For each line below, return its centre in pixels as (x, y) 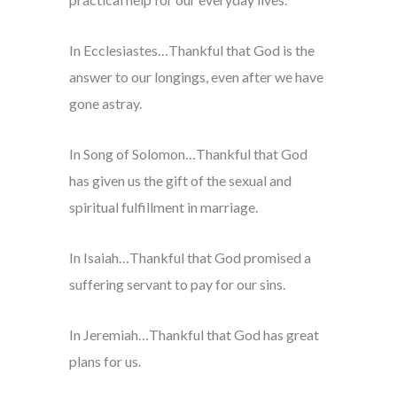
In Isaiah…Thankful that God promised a (190, 258)
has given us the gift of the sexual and (180, 181)
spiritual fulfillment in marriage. (163, 207)
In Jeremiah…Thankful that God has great (194, 335)
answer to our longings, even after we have (196, 77)
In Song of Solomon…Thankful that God (188, 154)
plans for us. (105, 362)
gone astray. (105, 104)
